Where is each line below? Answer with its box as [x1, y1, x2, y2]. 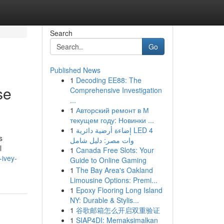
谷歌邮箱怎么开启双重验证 [75, 205, 160, 215]
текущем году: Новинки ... [69, 115, 154, 125]
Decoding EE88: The [75, 75, 141, 85]
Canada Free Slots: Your [75, 145, 154, 155]
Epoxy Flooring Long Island [75, 185, 162, 195]
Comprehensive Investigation [69, 85, 162, 95]
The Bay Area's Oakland [75, 165, 153, 175]
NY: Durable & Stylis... [69, 195, 139, 205]
